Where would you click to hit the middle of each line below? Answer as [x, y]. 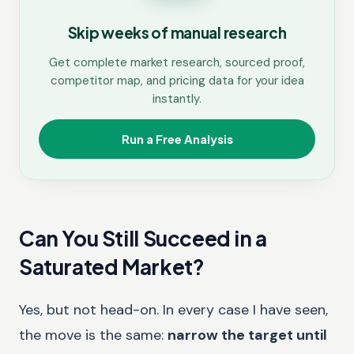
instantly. [177, 99]
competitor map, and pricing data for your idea [177, 81]
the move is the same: [91, 335]
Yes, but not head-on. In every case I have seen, [173, 310]
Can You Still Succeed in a [143, 239]
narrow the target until [247, 335]
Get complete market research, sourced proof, [177, 63]
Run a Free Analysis [177, 139]
